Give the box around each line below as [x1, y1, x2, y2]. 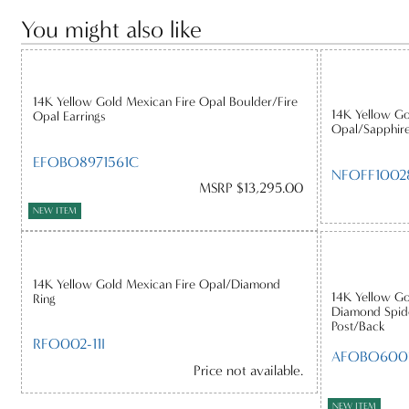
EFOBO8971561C [32, 152, 139, 171]
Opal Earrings [32, 109, 106, 125]
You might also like [21, 15, 203, 44]
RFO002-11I [32, 335, 105, 353]
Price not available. [193, 362, 303, 379]
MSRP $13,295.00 [198, 180, 303, 197]
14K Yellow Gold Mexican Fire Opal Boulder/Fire [32, 94, 298, 110]
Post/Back [331, 318, 386, 334]
